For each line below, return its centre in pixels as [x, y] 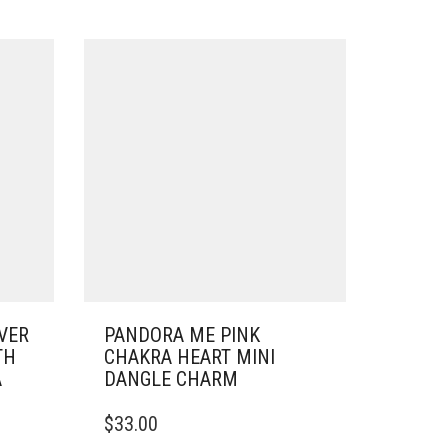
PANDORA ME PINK [181, 334]
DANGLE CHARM [170, 378]
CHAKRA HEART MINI [189, 356]
